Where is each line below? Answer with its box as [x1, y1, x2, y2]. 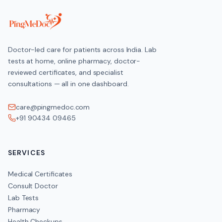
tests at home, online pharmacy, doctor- [8, 56, 141, 65]
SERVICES [8, 148, 45, 157]
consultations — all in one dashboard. [8, 79, 129, 88]
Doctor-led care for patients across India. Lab [8, 45, 157, 54]
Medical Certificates [8, 169, 73, 178]
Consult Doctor [8, 181, 58, 190]
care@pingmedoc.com [16, 103, 90, 111]
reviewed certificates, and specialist [8, 68, 123, 77]
